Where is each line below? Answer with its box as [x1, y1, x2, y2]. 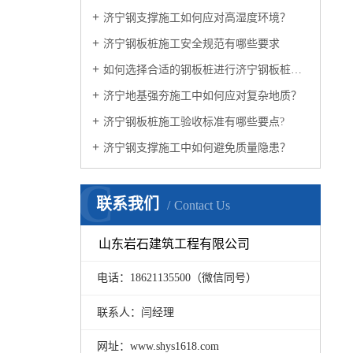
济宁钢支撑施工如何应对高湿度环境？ [103, 12, 291, 24]
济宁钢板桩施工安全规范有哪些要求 [103, 38, 280, 50]
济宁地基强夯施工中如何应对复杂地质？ [103, 90, 302, 102]
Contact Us [174, 199, 230, 213]
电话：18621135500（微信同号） [96, 272, 257, 284]
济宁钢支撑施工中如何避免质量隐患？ [103, 142, 291, 154]
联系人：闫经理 [96, 306, 174, 318]
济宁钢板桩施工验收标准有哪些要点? [103, 116, 284, 128]
